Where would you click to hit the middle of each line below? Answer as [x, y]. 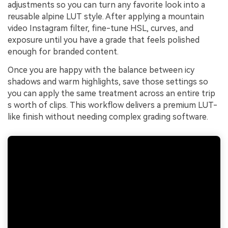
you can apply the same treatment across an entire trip [111, 94]
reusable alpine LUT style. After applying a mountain [106, 17]
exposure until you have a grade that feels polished [104, 40]
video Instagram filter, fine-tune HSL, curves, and [101, 28]
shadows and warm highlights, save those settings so [108, 82]
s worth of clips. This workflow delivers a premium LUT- [112, 105]
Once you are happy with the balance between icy [101, 70]
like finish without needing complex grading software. [108, 117]
